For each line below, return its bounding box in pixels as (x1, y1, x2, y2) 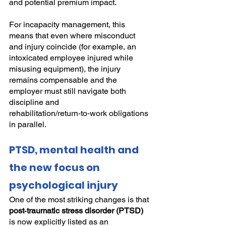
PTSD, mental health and (9, 143, 141, 157)
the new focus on (9, 160, 102, 175)
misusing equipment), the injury (9, 64, 123, 74)
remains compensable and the (9, 75, 119, 85)
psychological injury (9, 178, 118, 193)
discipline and (9, 97, 61, 107)
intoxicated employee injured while (9, 53, 135, 63)
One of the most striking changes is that (9, 195, 151, 205)
